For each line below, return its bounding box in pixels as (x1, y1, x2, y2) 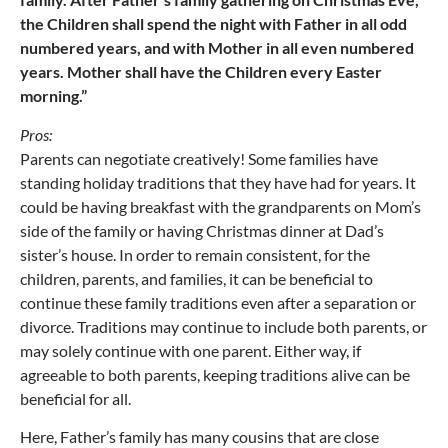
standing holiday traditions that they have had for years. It (20, 172, 416, 192)
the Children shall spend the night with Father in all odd (20, 14, 407, 34)
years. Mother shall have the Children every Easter (20, 62, 382, 82)
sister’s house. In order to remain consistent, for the (20, 244, 370, 264)
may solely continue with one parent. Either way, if (20, 340, 361, 360)
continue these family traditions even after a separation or (20, 292, 416, 312)
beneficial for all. (20, 388, 131, 408)
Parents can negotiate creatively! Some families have (20, 148, 378, 168)
